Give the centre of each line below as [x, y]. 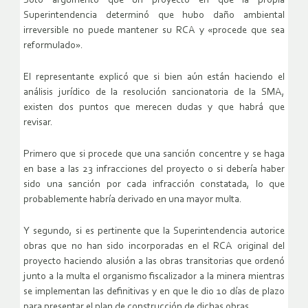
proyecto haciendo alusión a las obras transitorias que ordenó [154, 262]
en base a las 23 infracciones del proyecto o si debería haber [154, 170]
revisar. [38, 123]
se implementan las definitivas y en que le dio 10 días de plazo [154, 292]
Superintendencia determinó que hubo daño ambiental [154, 16]
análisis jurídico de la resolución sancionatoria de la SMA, [154, 93]
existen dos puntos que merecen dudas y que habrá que [154, 108]
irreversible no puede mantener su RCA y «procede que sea [154, 31]
